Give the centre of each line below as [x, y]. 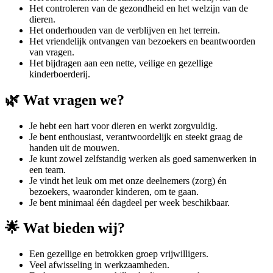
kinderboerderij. [60, 74]
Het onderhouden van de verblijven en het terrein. [125, 30]
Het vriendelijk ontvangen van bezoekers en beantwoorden [142, 41]
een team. [48, 169]
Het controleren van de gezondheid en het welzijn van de [139, 8]
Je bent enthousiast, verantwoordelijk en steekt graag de [136, 136]
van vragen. [52, 52]
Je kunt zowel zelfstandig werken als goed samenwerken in [143, 158]
